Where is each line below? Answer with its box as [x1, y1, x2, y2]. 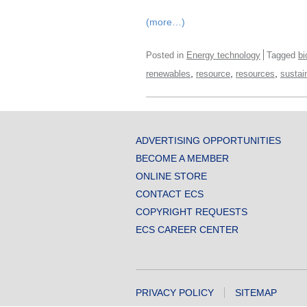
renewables [146, 68, 191, 79]
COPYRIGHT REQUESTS [136, 206, 247, 217]
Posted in [146, 49, 186, 60]
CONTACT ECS [136, 188, 204, 199]
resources [236, 68, 275, 79]
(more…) [146, 16, 185, 27]
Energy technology [186, 49, 260, 60]
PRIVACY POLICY [136, 286, 214, 298]
